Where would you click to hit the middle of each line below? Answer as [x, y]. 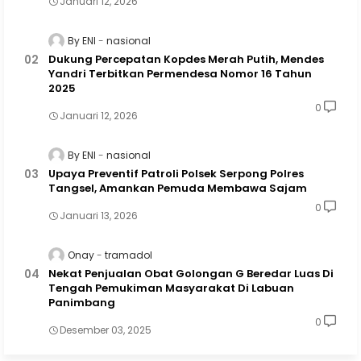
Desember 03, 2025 [106, 330]
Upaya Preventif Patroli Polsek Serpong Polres [176, 174]
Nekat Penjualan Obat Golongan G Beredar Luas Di [191, 274]
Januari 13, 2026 [99, 216]
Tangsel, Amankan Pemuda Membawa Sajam [178, 189]
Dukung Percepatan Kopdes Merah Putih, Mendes [186, 59]
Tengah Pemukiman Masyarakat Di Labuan [171, 288]
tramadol [129, 255]
